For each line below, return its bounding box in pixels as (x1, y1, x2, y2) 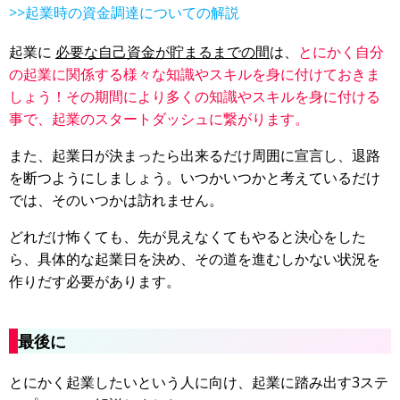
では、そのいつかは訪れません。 (9, 190, 223, 211)
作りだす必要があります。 (9, 271, 180, 292)
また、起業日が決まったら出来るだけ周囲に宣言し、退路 (9, 146, 380, 166)
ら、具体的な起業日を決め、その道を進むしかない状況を (9, 249, 380, 270)
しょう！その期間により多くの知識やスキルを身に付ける (9, 87, 380, 107)
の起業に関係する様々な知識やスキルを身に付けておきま (9, 64, 380, 85)
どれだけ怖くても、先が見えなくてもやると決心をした (9, 227, 366, 247)
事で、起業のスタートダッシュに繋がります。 (9, 109, 309, 129)
